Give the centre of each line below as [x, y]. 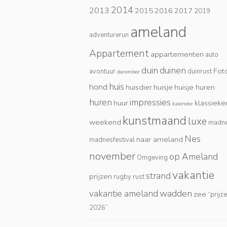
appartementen [177, 54]
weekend [105, 122]
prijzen [101, 176]
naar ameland [160, 139]
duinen [173, 70]
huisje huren [195, 87]
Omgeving [152, 157]
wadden [176, 193]
